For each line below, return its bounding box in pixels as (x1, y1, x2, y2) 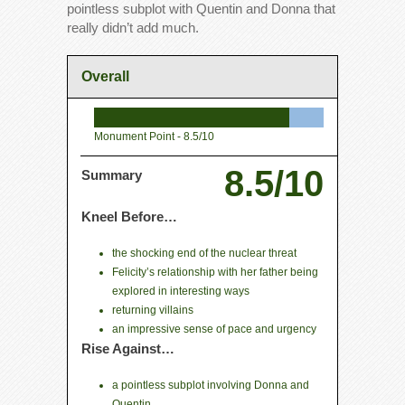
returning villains (112, 303, 193, 316)
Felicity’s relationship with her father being (112, 265, 318, 278)
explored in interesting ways (112, 284, 250, 297)
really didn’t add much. (67, 19, 199, 35)
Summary (81, 166, 142, 183)
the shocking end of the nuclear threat (112, 246, 297, 259)
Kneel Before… (81, 208, 177, 224)
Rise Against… (81, 340, 174, 356)
